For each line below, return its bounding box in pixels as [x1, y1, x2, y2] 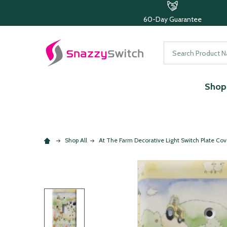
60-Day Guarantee [143, 15, 202, 24]
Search [164, 43, 187, 52]
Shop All [65, 136, 87, 144]
